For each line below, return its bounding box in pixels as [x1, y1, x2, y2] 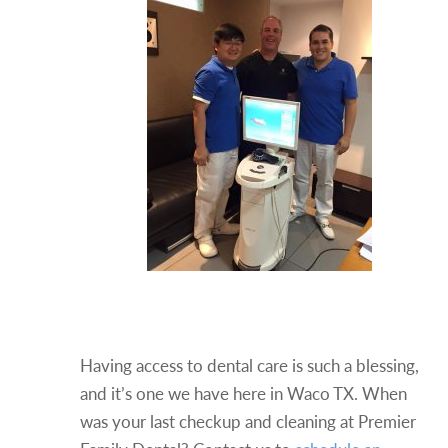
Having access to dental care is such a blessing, [80, 353, 419, 377]
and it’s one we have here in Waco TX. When [80, 381, 407, 405]
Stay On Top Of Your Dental [80, 278, 409, 313]
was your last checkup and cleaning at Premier [80, 409, 416, 433]
